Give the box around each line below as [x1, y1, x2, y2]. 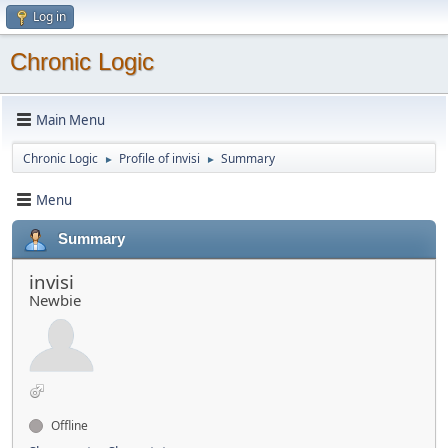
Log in [33, 8, 66, 25]
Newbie [29, 290, 81, 310]
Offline [48, 417, 88, 434]
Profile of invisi [119, 150, 200, 167]
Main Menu [36, 110, 105, 129]
